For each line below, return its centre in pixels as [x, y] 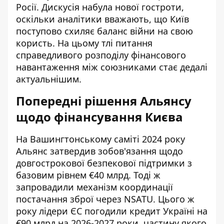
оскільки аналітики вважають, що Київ [102, 19]
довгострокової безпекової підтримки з [104, 163]
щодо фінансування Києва [99, 116]
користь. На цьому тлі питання [84, 43]
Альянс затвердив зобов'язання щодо [99, 151]
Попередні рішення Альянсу [104, 100]
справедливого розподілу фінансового [101, 55]
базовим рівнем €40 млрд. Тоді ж [88, 175]
